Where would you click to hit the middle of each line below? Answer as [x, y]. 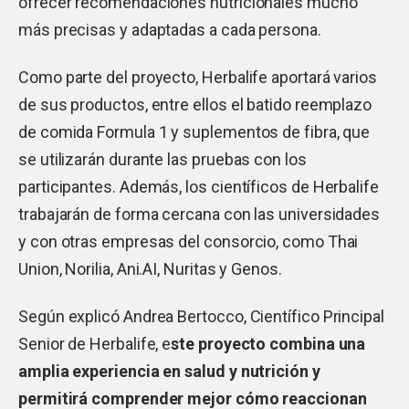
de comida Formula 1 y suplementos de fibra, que [194, 131]
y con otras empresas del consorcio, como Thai [189, 241]
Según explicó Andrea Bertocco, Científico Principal [201, 316]
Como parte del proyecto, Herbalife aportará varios [198, 77]
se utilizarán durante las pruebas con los [163, 159]
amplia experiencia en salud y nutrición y [169, 371]
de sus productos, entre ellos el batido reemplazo [195, 104]
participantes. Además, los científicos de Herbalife [199, 186]
